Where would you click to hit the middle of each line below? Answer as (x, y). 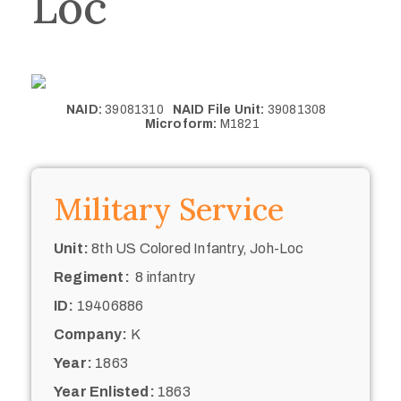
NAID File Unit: (218, 109)
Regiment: (92, 277)
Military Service (169, 209)
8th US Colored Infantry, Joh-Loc (196, 248)
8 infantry (162, 277)
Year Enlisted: (104, 391)
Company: (91, 334)
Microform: (181, 124)
